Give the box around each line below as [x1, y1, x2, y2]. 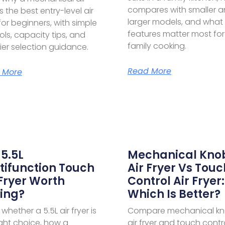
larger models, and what [127, 16, 223, 28]
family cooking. [127, 40, 186, 52]
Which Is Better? [127, 186, 220, 202]
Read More [127, 65, 171, 77]
